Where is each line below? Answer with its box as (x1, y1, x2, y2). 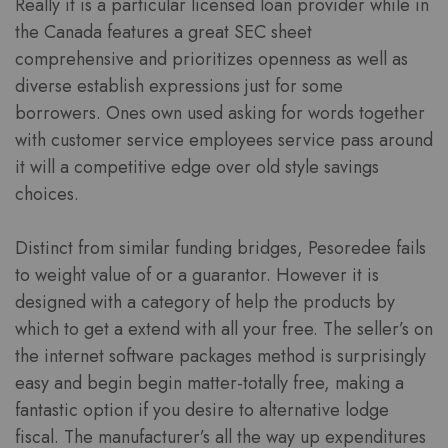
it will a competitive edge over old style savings (15, 154, 379, 181)
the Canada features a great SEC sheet (15, 19, 312, 46)
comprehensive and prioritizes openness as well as (15, 46, 408, 73)
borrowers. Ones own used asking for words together (15, 100, 425, 127)
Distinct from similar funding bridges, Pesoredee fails (15, 235, 426, 262)
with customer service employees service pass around (15, 127, 433, 154)
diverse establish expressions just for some (15, 73, 343, 100)
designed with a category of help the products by (15, 289, 395, 316)
